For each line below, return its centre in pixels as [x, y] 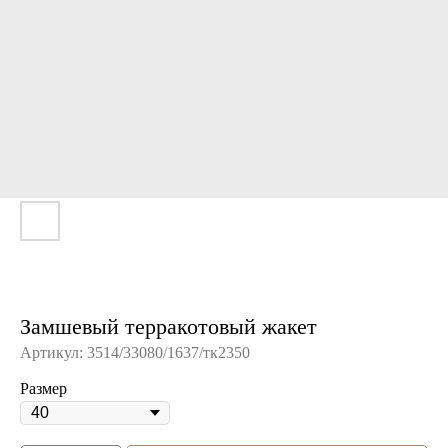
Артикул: [53, 352]
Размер [43, 388]
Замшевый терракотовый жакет [168, 326]
